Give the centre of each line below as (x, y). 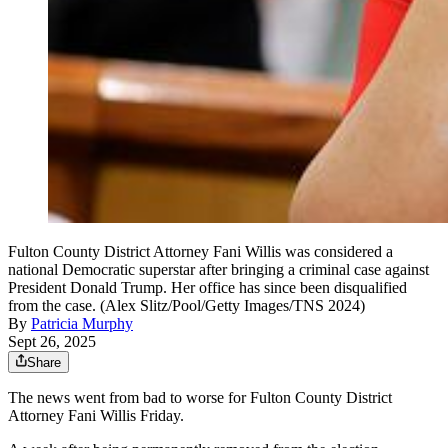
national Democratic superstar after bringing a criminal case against (218, 269)
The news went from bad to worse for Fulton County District (200, 397)
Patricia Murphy (82, 323)
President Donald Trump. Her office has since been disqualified (207, 287)
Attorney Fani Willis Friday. (96, 415)
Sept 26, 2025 (52, 341)
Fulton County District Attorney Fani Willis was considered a (200, 251)
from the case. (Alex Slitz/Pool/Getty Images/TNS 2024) (186, 305)
